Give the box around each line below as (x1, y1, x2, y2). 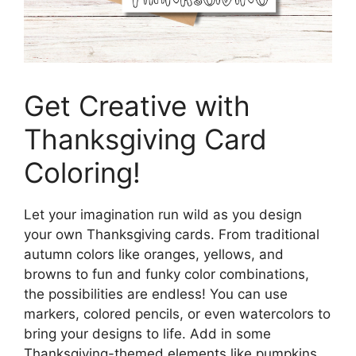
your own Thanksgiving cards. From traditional (24, 226, 319, 242)
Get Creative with (24, 88, 250, 122)
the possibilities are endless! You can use (24, 285, 288, 302)
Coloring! (24, 155, 141, 189)
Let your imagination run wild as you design (24, 206, 302, 222)
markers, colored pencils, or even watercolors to (24, 305, 331, 322)
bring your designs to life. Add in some (24, 325, 271, 342)
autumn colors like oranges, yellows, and (24, 246, 284, 262)
